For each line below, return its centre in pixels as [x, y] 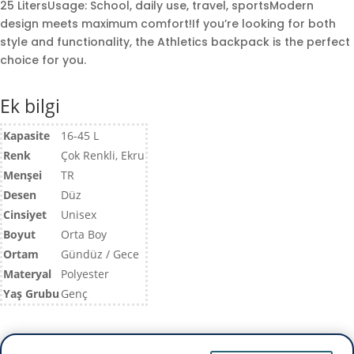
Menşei [23, 175]
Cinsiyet [25, 215]
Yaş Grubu [31, 294]
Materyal [27, 274]
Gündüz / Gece [100, 254]
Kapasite [26, 136]
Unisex [79, 215]
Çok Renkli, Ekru [103, 156]
